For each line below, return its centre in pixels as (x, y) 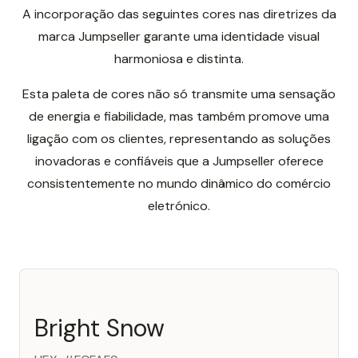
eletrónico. (179, 206)
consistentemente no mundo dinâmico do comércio (179, 183)
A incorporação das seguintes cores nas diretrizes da (179, 14)
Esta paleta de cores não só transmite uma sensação (179, 94)
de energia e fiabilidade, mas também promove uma (179, 116)
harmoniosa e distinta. (179, 59)
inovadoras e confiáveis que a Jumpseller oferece (179, 161)
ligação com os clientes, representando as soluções (179, 139)
